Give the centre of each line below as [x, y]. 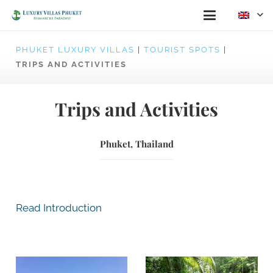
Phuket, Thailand [136, 144]
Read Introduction [58, 207]
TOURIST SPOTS [182, 50]
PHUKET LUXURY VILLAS [75, 50]
